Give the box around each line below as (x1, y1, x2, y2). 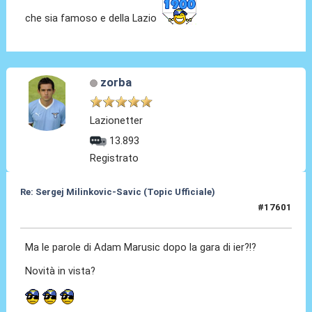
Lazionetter (90, 114, 143, 127)
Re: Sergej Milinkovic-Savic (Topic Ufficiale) (19, 186, 215, 197)
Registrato (90, 151, 139, 164)
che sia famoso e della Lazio (25, 12, 163, 25)
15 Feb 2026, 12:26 (19, 208, 104, 219)
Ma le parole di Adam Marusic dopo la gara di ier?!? (25, 240, 257, 253)
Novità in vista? (25, 264, 96, 277)
